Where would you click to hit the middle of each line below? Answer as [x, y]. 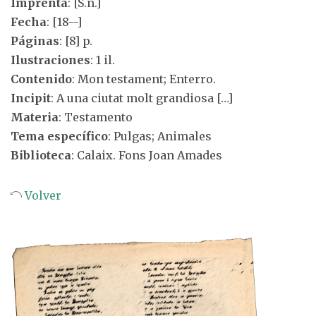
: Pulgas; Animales [160, 136]
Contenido [41, 79]
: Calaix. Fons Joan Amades [147, 155]
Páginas [35, 41]
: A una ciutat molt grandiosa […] [142, 98]
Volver [42, 195]
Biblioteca [41, 155]
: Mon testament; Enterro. [144, 79]
